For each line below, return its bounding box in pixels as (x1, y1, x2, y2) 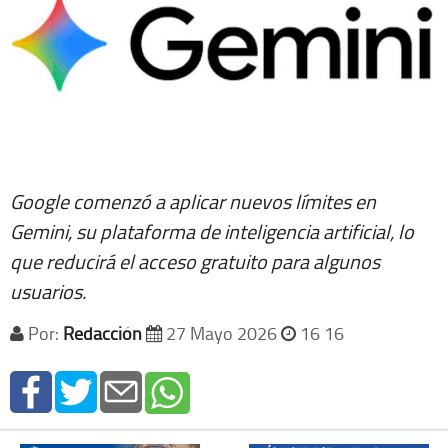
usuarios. (10, 277, 86, 306)
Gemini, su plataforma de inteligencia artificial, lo (10, 217, 414, 246)
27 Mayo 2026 (162, 321, 281, 346)
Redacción (63, 321, 142, 346)
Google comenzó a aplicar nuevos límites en (10, 187, 376, 216)
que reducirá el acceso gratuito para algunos (10, 247, 380, 276)
